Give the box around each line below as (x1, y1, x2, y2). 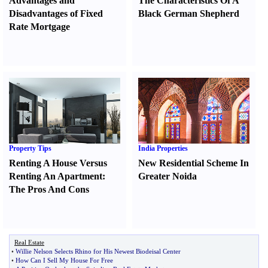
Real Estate (14, 239, 44, 246)
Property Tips (9, 144, 51, 153)
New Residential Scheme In (138, 158, 249, 168)
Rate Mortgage (9, 22, 70, 32)
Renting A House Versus (9, 158, 107, 168)
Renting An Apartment (9, 171, 102, 181)
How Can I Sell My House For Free (16, 257, 113, 264)
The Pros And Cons (9, 184, 89, 194)
